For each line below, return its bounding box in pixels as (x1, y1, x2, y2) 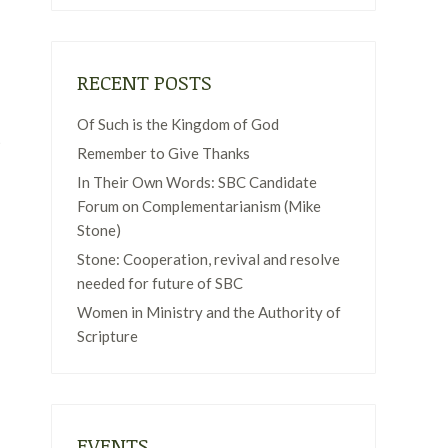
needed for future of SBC (77, 274, 243, 292)
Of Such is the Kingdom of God (77, 115, 279, 133)
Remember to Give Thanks (77, 144, 250, 162)
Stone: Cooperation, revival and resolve (77, 250, 340, 268)
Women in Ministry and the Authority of (77, 303, 341, 321)
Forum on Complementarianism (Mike (77, 197, 321, 215)
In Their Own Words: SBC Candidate (77, 173, 317, 191)
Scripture (77, 327, 138, 345)
